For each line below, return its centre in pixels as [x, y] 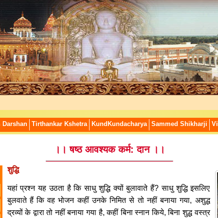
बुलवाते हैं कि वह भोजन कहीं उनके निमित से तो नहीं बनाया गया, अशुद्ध [109, 200]
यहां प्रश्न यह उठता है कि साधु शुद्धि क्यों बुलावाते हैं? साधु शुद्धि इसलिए [109, 188]
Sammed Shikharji [179, 124]
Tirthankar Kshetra [59, 124]
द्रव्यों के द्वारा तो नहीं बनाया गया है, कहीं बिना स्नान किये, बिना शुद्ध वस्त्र [109, 212]
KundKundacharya [119, 124]
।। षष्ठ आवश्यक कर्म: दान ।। [109, 149]
